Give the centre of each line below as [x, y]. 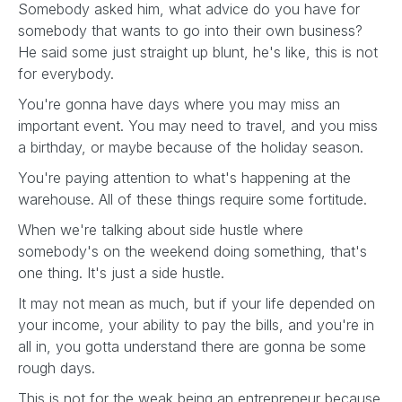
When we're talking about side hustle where [161, 230]
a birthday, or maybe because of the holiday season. [193, 147]
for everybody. [68, 74]
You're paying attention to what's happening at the [184, 178]
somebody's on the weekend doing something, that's [192, 251]
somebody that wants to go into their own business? [190, 31]
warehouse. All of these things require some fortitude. [195, 199]
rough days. [59, 368]
